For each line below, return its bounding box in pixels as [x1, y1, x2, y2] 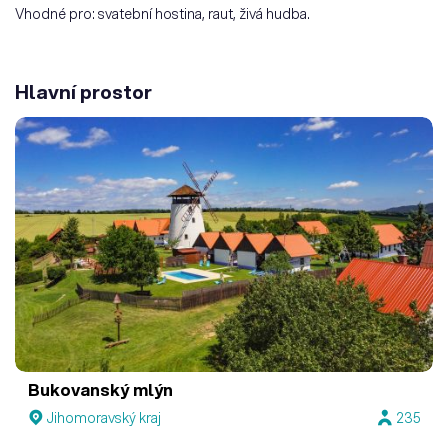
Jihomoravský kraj [47, 407, 162, 428]
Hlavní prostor [15, 78, 152, 106]
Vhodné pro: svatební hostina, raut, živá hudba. [15, 4, 310, 25]
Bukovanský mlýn [28, 378, 174, 402]
